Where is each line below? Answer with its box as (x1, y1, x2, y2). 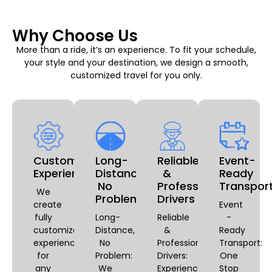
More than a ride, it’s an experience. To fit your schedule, (16, 43, 256, 56)
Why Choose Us (12, 24, 138, 47)
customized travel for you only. (70, 69, 202, 81)
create (33, 198, 62, 211)
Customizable (33, 152, 109, 168)
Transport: (219, 236, 262, 249)
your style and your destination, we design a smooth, (24, 56, 248, 69)
